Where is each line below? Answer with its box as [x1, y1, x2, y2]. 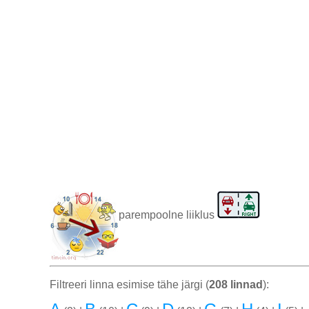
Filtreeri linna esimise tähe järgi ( [50, 279, 209, 291]
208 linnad [209, 279, 263, 291]
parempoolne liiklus [119, 209, 217, 221]
